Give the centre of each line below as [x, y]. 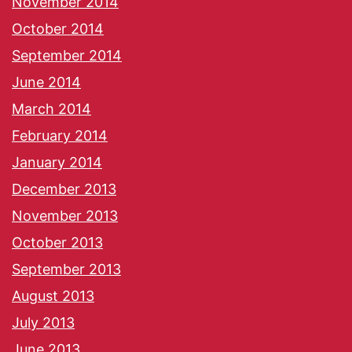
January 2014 [57, 163]
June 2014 [46, 82]
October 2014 [58, 29]
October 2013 [57, 243]
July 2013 [43, 323]
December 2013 [64, 189]
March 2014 [51, 109]
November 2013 [65, 216]
